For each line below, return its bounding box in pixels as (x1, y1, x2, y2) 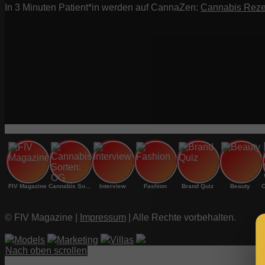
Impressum (80, 212, 126, 222)
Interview (99, 183, 126, 189)
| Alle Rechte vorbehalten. (126, 212, 236, 222)
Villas (110, 235, 134, 245)
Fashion (143, 183, 167, 189)
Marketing (57, 235, 98, 245)
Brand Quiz (182, 183, 214, 189)
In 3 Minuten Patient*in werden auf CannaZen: (5, 2, 201, 12)
